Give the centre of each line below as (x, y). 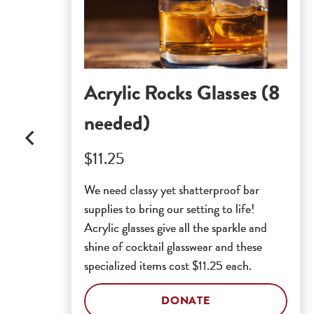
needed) (117, 123)
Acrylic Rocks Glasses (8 (182, 93)
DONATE (186, 301)
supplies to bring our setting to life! (169, 208)
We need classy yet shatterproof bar (172, 189)
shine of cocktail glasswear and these (173, 246)
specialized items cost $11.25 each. (168, 265)
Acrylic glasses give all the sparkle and (176, 227)
